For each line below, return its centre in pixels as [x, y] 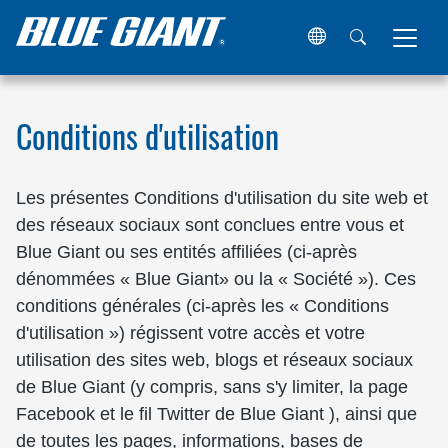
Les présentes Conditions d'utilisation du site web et [222, 198]
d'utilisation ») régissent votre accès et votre [190, 333]
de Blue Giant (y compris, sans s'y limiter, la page [212, 387]
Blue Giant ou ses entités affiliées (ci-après [186, 252]
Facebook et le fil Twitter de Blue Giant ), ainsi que [216, 414]
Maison [38, 86]
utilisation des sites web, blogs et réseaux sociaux [214, 360]
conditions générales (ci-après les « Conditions [202, 306]
